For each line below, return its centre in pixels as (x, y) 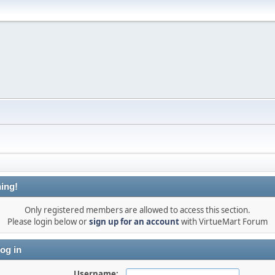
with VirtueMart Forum (223, 222)
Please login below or (48, 222)
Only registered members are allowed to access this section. (137, 210)
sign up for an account (134, 222)
